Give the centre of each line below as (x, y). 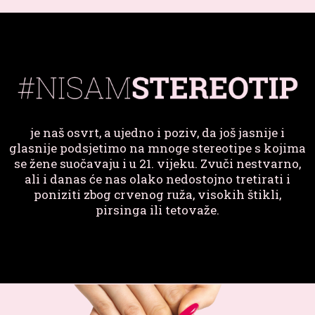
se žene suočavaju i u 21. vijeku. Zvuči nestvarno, (157, 163)
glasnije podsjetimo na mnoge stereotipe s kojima (157, 148)
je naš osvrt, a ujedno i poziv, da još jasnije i (157, 132)
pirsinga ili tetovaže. (157, 210)
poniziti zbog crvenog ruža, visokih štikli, (157, 194)
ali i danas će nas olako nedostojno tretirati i (157, 179)
